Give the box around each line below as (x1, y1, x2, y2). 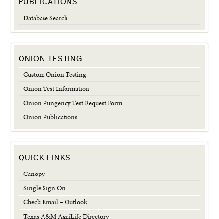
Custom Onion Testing (23, 69, 87, 80)
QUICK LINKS (19, 154, 71, 162)
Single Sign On (23, 183, 66, 193)
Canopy (23, 169, 45, 179)
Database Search (23, 13, 68, 23)
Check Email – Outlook (23, 197, 88, 207)
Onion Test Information (23, 84, 90, 94)
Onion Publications (23, 112, 78, 122)
